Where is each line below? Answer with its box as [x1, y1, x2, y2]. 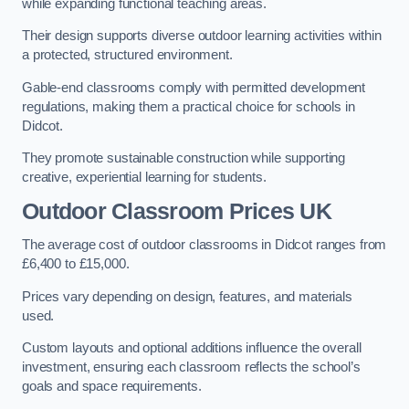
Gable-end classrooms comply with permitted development [22, 79, 366, 95]
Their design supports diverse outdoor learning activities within [22, 28, 382, 44]
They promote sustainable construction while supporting [22, 151, 346, 166]
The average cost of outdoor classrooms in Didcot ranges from [22, 237, 387, 253]
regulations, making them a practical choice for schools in [22, 99, 355, 114]
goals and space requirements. [22, 379, 202, 394]
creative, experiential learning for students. [22, 170, 267, 185]
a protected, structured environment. [22, 47, 233, 63]
